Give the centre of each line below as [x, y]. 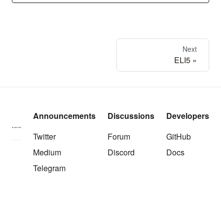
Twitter [44, 137]
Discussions [131, 116]
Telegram [49, 168]
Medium [47, 152]
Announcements [64, 116]
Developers [188, 116]
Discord [121, 152]
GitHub [179, 137]
